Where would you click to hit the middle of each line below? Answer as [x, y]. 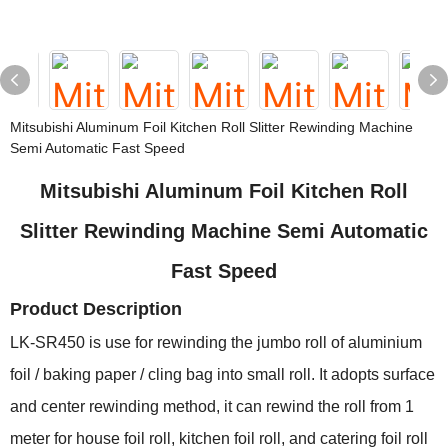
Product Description [96, 309]
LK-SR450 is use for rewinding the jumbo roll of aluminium [216, 342]
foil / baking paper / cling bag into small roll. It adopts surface [222, 374]
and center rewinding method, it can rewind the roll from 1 [212, 406]
